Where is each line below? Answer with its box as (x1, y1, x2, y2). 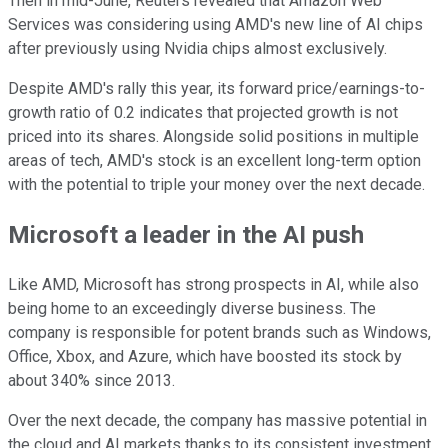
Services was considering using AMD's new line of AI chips (8, 14, 423, 34)
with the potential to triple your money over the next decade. (8, 174, 425, 194)
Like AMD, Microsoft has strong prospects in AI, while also (8, 274, 419, 294)
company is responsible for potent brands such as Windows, (8, 322, 431, 342)
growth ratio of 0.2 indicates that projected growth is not (8, 102, 398, 122)
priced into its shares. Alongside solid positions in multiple (8, 126, 419, 146)
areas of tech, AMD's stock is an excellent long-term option (8, 150, 421, 170)
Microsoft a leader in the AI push (8, 220, 364, 249)
